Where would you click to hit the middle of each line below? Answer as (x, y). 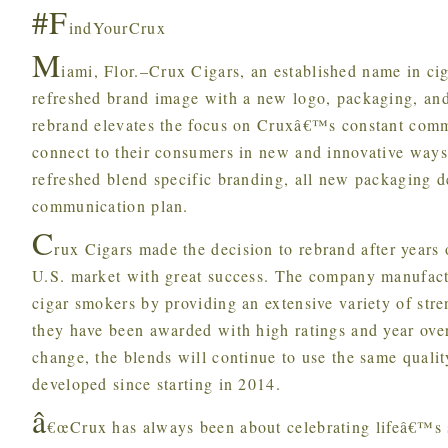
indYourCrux (117, 27)
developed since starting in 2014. (156, 383)
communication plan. (110, 205)
